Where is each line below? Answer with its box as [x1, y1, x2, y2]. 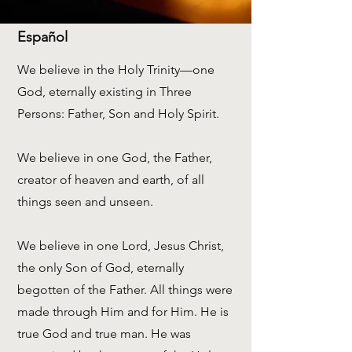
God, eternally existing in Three [17, 84, 192, 99]
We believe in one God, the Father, [17, 150, 212, 165]
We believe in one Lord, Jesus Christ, [17, 238, 224, 253]
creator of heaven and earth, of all [17, 172, 204, 187]
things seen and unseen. [17, 194, 156, 209]
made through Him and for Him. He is [17, 304, 229, 319]
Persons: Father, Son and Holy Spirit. [17, 106, 222, 121]
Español [17, 28, 68, 46]
